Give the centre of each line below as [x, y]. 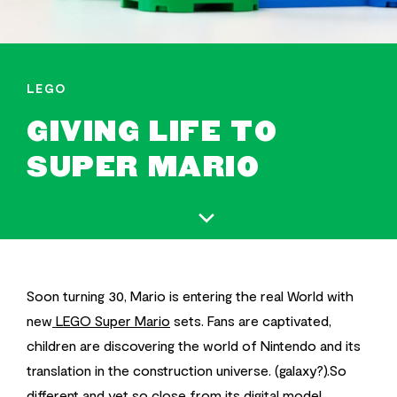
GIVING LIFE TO [152, 132]
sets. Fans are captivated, [251, 320]
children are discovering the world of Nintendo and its [194, 345]
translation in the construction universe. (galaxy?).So [187, 370]
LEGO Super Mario [113, 320]
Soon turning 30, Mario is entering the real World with [190, 295]
